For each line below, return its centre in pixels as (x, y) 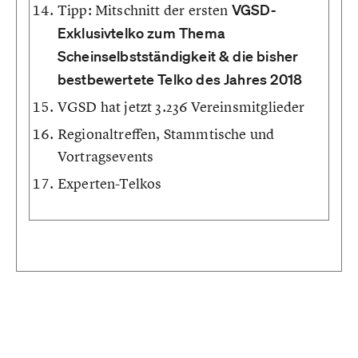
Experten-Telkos (109, 183)
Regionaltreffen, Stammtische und (166, 134)
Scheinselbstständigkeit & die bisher (178, 56)
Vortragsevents (105, 156)
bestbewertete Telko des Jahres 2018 (180, 79)
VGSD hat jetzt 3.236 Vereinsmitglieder (181, 107)
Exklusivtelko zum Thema (141, 33)
